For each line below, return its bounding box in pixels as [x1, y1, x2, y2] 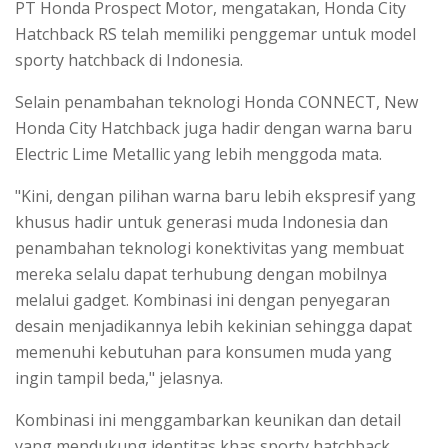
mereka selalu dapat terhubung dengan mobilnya [15, 262, 387, 285]
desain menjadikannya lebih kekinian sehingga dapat [15, 314, 412, 337]
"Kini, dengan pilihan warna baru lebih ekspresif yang [15, 184, 416, 207]
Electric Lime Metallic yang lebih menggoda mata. [15, 142, 382, 165]
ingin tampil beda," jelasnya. [15, 366, 223, 389]
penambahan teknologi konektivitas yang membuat [15, 236, 404, 259]
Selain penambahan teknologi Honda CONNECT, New [15, 90, 418, 113]
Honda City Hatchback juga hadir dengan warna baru [15, 116, 412, 139]
